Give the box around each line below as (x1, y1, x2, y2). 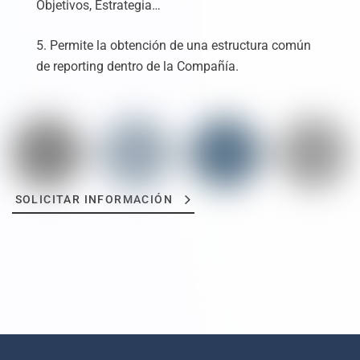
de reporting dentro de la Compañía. (36, 59, 239, 74)
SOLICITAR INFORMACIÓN (14, 192, 173, 206)
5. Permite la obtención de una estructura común (36, 38, 311, 53)
